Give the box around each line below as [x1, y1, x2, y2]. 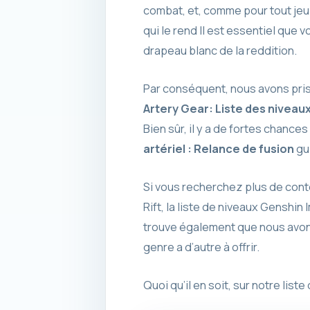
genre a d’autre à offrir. [143, 239, 259, 255]
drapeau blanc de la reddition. [143, 42, 297, 58]
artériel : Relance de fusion [143, 140, 294, 156]
